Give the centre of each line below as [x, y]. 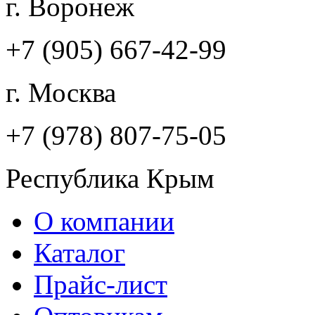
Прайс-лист [101, 284]
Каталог [79, 253]
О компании [104, 221]
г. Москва [61, 92]
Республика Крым [110, 178]
